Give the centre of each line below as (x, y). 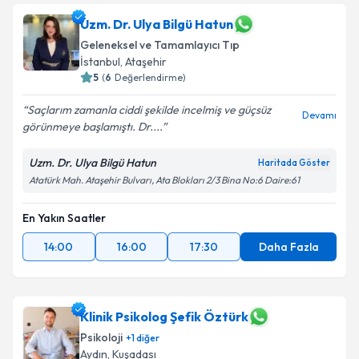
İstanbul (100, 62)
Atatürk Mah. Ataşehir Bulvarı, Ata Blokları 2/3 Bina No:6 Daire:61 (164, 180)
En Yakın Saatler (64, 218)
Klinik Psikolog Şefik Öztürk (164, 317)
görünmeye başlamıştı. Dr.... (92, 127)
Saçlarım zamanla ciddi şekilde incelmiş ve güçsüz (149, 110)
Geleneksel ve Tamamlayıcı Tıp (160, 45)
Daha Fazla (288, 247)
